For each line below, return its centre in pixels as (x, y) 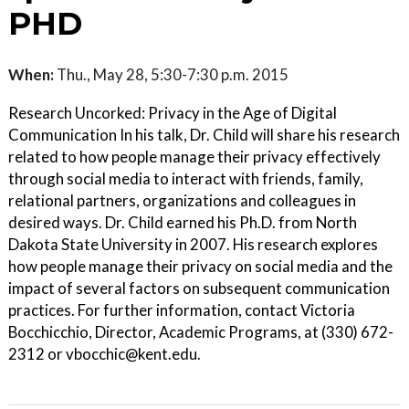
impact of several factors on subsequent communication (199, 288)
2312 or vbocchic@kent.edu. (105, 354)
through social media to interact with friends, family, (186, 179)
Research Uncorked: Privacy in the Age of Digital (173, 113)
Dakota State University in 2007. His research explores (193, 245)
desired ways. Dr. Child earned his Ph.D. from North (183, 223)
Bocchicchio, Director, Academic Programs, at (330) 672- (201, 332)
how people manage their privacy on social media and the (200, 267)
